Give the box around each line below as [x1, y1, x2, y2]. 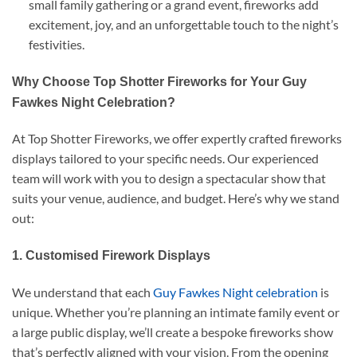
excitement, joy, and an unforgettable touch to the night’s [28, 16, 339, 32]
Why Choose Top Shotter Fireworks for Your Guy [12, 74, 307, 88]
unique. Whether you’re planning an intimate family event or [12, 304, 339, 320]
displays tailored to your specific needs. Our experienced [12, 151, 319, 167]
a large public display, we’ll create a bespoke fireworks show [12, 324, 333, 340]
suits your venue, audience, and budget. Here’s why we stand [12, 190, 339, 206]
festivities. [28, 36, 84, 52]
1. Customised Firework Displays [12, 249, 210, 263]
